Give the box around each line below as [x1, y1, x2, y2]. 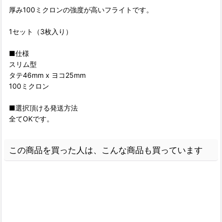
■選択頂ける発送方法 [9, 104, 78, 112]
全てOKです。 [9, 114, 54, 123]
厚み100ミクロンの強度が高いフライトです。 [9, 5, 153, 14]
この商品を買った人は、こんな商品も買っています [9, 145, 203, 156]
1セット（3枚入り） [9, 27, 72, 36]
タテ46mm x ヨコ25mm [9, 71, 86, 80]
